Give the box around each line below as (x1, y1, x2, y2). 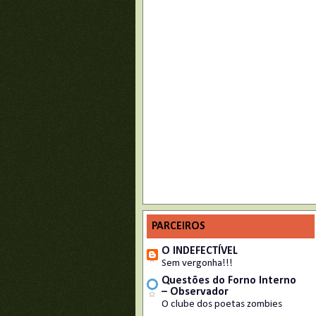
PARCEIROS (152, 221, 205, 232)
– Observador (162, 286, 229, 298)
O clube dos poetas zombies (162, 299, 282, 310)
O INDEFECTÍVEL (162, 245, 238, 257)
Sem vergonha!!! (162, 258, 233, 269)
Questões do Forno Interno (162, 275, 296, 286)
